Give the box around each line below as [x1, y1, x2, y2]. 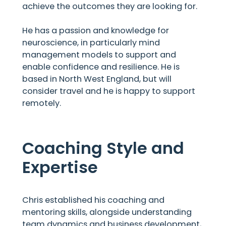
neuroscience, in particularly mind [22, 36, 160, 48]
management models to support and [22, 48, 177, 61]
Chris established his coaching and [22, 194, 165, 206]
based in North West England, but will [22, 73, 172, 85]
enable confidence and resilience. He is [22, 61, 180, 73]
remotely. [22, 97, 62, 109]
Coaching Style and [22, 136, 185, 159]
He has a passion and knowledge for [22, 24, 169, 36]
